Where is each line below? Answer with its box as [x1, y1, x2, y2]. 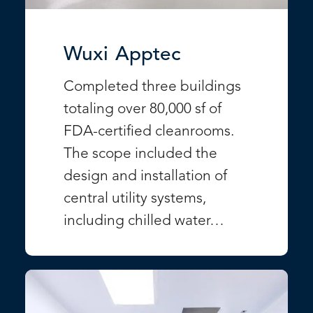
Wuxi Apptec [64, 45, 181, 66]
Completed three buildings [64, 80, 241, 95]
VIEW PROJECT [159, 233, 235, 244]
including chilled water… [64, 214, 224, 229]
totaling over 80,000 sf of [64, 102, 221, 117]
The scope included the [64, 147, 217, 162]
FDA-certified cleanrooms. [64, 124, 234, 140]
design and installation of [64, 169, 227, 184]
